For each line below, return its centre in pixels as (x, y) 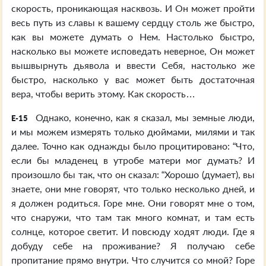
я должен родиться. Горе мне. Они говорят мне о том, (133, 203)
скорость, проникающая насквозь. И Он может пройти (133, 8)
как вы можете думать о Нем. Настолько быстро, (133, 37)
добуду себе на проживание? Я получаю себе (133, 246)
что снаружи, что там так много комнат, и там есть (133, 217)
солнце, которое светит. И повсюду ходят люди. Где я (133, 231)
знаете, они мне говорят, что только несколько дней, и (133, 189)
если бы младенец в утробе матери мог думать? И (133, 160)
